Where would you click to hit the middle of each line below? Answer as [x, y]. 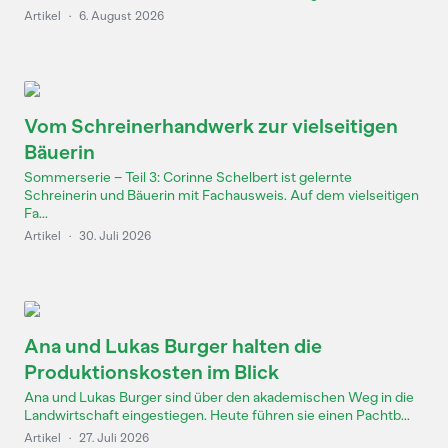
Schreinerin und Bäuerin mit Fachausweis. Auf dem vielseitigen [221, 195]
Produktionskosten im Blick [151, 372]
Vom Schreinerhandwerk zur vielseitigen [211, 126]
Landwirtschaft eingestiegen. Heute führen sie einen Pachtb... [217, 415]
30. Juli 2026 [115, 236]
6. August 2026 [121, 16]
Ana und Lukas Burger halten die [173, 346]
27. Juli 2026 [114, 438]
